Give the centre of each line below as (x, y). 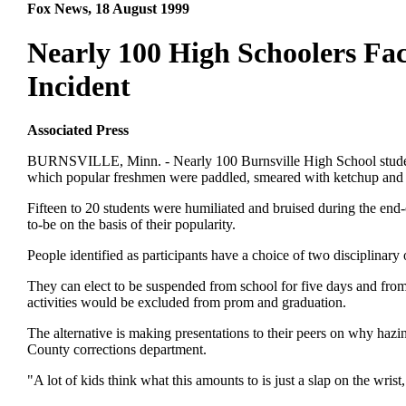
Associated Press (78, 130)
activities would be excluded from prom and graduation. (187, 303)
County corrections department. (117, 350)
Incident (79, 86)
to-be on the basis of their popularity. (131, 225)
